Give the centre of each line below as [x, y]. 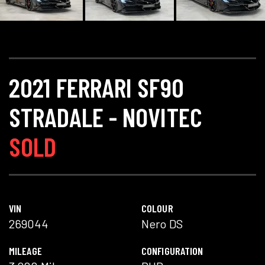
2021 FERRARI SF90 [96, 87]
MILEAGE [25, 251]
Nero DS [162, 223]
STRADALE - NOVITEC [106, 116]
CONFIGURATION [172, 251]
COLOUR [157, 208]
